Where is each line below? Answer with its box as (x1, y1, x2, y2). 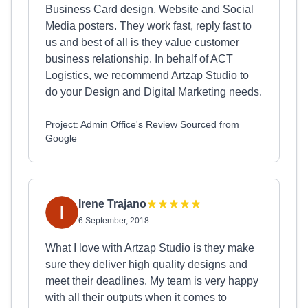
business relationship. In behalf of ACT (45, 53, 233, 65)
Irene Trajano (78, 198, 146, 210)
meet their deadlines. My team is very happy (45, 275, 258, 287)
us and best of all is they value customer (45, 36, 239, 48)
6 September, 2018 (78, 216, 149, 225)
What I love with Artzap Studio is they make (45, 242, 254, 254)
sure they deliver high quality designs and (45, 258, 247, 270)
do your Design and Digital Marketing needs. (45, 86, 262, 98)
